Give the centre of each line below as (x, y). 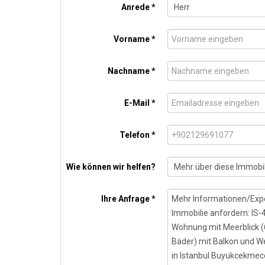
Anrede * (138, 7)
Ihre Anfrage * (128, 199)
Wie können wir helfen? (111, 167)
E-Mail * (140, 103)
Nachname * (132, 71)
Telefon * (138, 135)
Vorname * (135, 39)
